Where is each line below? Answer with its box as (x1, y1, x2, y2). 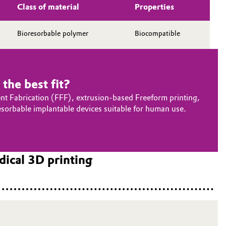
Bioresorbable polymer (17, 29, 88, 38)
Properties (135, 2, 174, 12)
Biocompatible (135, 29, 180, 38)
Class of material (17, 2, 79, 12)
